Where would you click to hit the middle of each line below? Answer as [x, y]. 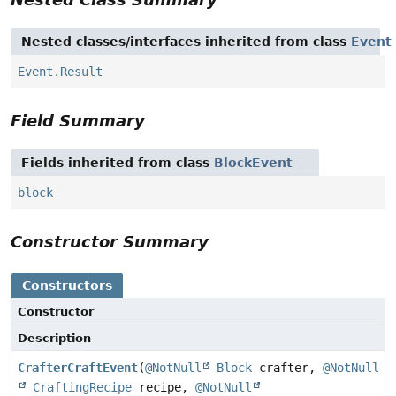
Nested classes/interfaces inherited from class [186, 42]
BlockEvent [253, 163]
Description [54, 339]
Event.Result [60, 72]
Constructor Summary [110, 242]
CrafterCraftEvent [78, 368]
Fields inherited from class [118, 163]
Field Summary [78, 121]
